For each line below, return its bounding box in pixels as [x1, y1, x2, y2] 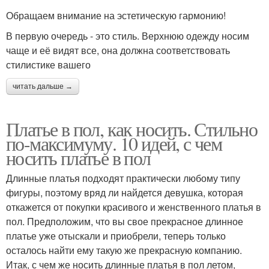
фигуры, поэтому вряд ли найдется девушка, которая [6, 185, 243, 199]
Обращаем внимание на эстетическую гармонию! [6, 8, 226, 22]
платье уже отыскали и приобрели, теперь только [6, 228, 226, 243]
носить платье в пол [6, 144, 151, 171]
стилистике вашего [6, 57, 91, 71]
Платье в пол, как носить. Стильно [6, 115, 258, 142]
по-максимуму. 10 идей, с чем [6, 130, 222, 156]
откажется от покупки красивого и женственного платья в [6, 199, 261, 214]
